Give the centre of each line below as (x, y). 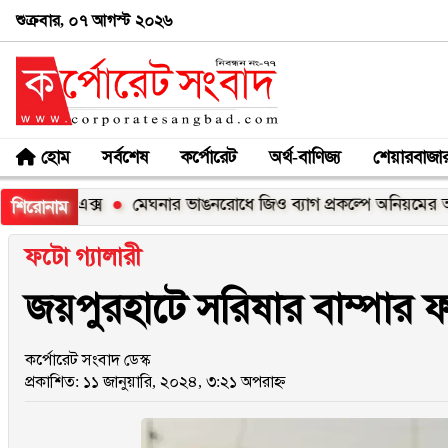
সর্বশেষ (125, 156)
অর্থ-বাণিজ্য (305, 156)
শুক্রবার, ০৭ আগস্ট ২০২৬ (94, 20)
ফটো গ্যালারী (83, 257)
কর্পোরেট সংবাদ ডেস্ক (87, 359)
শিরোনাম (39, 207)
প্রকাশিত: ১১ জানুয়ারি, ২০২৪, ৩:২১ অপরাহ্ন (155, 381)
